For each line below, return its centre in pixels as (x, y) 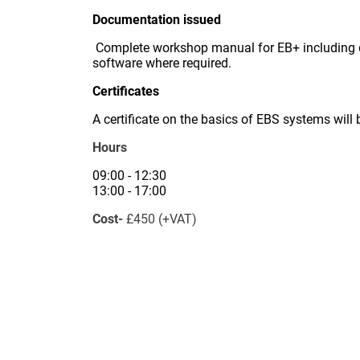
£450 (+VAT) (162, 219)
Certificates (126, 91)
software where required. (162, 63)
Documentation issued (157, 20)
